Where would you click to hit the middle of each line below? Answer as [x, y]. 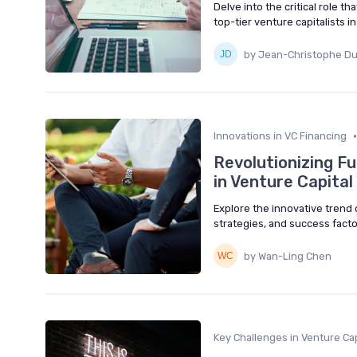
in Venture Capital [283, 182]
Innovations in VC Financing [280, 136]
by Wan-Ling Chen [288, 256]
